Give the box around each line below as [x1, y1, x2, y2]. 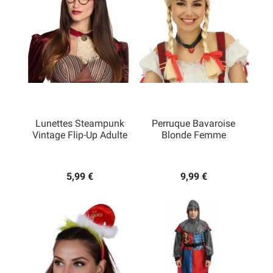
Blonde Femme [161, 129, 226, 141]
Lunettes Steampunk [35, 118, 124, 130]
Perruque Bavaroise [152, 118, 235, 130]
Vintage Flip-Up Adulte [32, 129, 127, 141]
